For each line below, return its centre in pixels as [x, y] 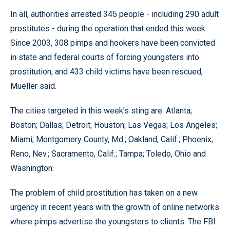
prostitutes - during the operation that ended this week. [109, 28]
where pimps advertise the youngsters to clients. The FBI [113, 222]
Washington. [32, 168]
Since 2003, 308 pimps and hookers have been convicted [113, 43]
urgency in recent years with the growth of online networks [115, 207]
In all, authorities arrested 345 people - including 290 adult [114, 14]
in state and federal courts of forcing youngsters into [105, 57]
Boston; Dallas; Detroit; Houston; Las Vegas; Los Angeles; [114, 125]
